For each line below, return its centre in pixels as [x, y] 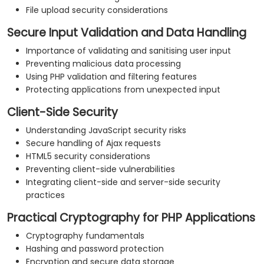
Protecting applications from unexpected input [123, 90]
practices [45, 195]
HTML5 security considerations [88, 156]
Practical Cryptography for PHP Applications [131, 218]
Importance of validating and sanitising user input [128, 51]
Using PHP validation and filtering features [111, 77]
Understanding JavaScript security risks [106, 131]
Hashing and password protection [95, 249]
